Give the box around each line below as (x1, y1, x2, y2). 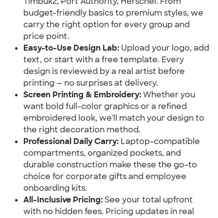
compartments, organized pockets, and (23, 148, 181, 158)
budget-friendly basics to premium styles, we (23, 8, 203, 18)
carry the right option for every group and (23, 19, 190, 30)
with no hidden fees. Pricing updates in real (23, 206, 194, 217)
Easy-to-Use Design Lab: (23, 43, 119, 53)
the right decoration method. (23, 125, 141, 135)
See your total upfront (103, 195, 193, 205)
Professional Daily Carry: (23, 136, 119, 146)
